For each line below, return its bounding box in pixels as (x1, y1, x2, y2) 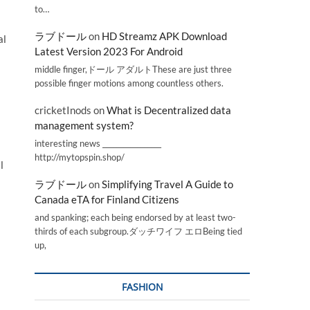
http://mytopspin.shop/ (35, 151, 125, 163)
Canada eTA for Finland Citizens (35, 193, 179, 206)
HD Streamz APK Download (102, 30, 227, 43)
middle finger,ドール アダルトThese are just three (35, 63, 232, 75)
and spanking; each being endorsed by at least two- (35, 212, 236, 223)
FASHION (121, 280, 163, 293)
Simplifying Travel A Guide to (102, 178, 233, 191)
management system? (35, 119, 134, 132)
